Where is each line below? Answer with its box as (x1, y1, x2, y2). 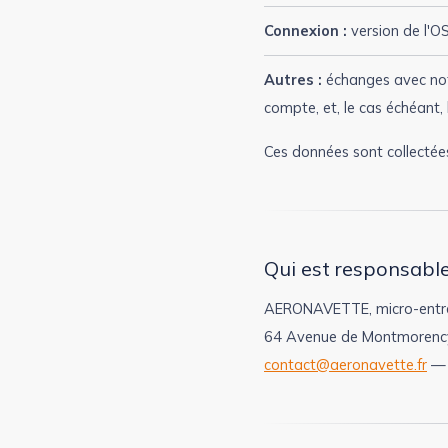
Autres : (264, 70, 322, 89)
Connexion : (264, 21, 347, 40)
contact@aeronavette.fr (264, 355, 427, 374)
